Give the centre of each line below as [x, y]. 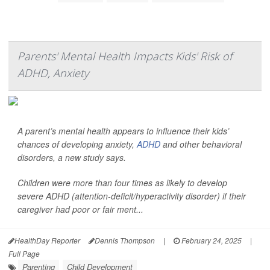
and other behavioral [201, 144]
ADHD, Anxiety [53, 73]
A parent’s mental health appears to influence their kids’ [123, 131]
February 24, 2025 [211, 240]
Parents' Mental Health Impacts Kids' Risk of [125, 56]
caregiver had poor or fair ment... [80, 209]
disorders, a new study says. [72, 157]
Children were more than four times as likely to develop [122, 183]
